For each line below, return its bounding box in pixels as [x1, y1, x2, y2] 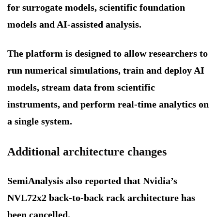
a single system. [7, 116, 72, 127]
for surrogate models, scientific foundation [7, 2, 185, 13]
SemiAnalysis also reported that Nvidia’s [7, 175, 177, 186]
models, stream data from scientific [7, 82, 155, 93]
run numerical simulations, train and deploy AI [7, 65, 204, 76]
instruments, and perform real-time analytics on [7, 99, 209, 110]
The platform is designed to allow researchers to [7, 48, 208, 59]
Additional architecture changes [7, 145, 167, 158]
